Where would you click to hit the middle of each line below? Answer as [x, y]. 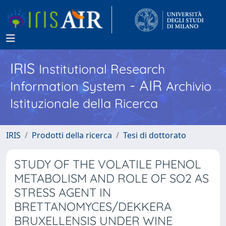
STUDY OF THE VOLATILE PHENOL [108, 164]
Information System [68, 86]
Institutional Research [102, 69]
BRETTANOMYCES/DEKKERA [93, 207]
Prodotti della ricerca [72, 135]
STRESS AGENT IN [63, 192]
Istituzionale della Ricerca [84, 103]
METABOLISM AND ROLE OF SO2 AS [111, 178]
